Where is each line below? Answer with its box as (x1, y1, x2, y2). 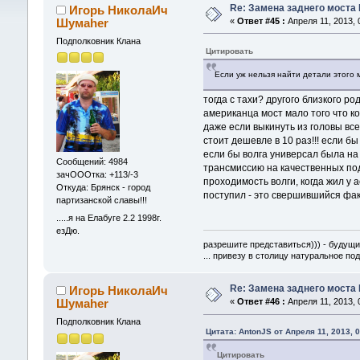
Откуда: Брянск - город (55, 182, 150, 193)
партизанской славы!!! (55, 195, 147, 206)
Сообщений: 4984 (55, 157, 128, 167)
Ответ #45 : (236, 15, 285, 26)
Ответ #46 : (236, 297, 285, 307)
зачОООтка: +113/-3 (55, 170, 138, 180)
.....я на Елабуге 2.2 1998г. (55, 212, 162, 223)
